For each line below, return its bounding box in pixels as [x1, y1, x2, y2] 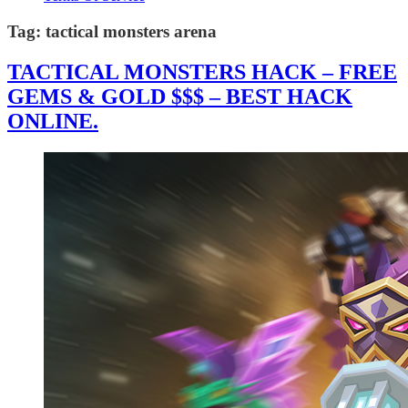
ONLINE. [7, 108, 98, 133]
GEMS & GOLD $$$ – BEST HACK [7, 84, 352, 108]
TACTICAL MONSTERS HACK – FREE [7, 59, 397, 84]
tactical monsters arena [46, 21, 217, 41]
